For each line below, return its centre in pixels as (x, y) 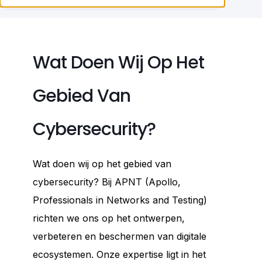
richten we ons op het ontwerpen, (109, 218)
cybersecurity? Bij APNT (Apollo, (107, 182)
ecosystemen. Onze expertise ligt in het (119, 254)
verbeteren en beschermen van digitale (120, 236)
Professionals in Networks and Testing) (120, 200)
